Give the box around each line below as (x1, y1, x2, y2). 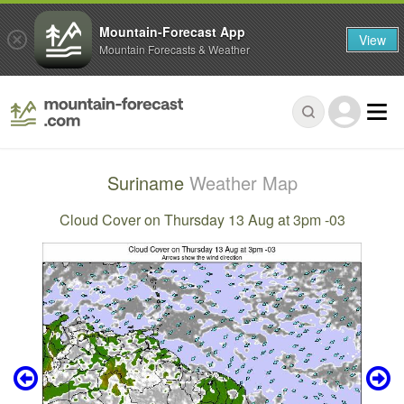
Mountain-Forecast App (99, 22, 245, 41)
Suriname (106, 170, 189, 197)
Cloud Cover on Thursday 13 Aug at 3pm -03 (59, 208, 345, 230)
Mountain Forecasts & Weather (99, 41, 250, 57)
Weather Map (188, 170, 298, 197)
